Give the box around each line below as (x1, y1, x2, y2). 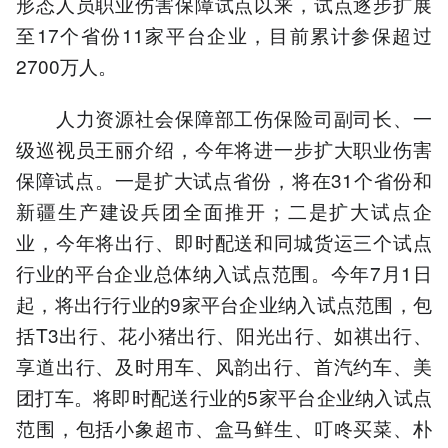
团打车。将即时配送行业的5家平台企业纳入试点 (16, 383, 432, 411)
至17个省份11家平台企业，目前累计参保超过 (16, 21, 432, 49)
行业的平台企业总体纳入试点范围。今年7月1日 (16, 259, 432, 287)
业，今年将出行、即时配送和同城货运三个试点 (16, 228, 432, 256)
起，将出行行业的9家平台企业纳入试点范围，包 (16, 290, 432, 318)
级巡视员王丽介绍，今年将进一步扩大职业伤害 (16, 135, 432, 163)
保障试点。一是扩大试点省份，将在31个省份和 (16, 166, 432, 194)
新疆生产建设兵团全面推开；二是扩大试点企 (16, 197, 432, 225)
